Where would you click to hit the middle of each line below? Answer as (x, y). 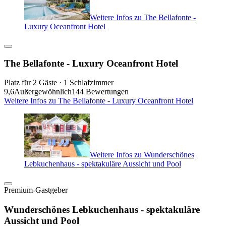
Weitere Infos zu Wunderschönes (142, 154)
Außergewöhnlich (43, 92)
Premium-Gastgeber (36, 190)
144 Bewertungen (100, 92)
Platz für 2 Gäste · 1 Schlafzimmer (59, 83)
